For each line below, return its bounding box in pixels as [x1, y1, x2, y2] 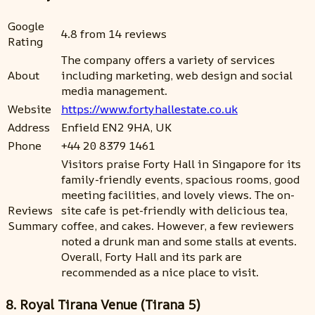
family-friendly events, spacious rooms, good [61, 171, 300, 187]
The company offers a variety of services [61, 51, 275, 67]
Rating [8, 33, 43, 49]
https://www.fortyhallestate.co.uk [61, 101, 238, 117]
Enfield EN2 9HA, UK [61, 119, 172, 135]
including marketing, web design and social [61, 67, 292, 83]
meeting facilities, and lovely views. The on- [61, 186, 295, 202]
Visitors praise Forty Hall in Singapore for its [61, 155, 301, 172]
